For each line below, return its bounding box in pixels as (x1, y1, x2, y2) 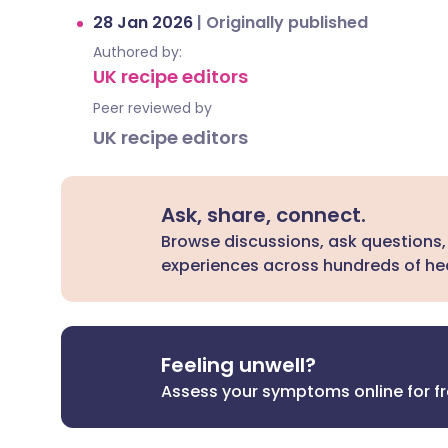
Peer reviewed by (93, 98, 212, 118)
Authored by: (93, 42, 182, 62)
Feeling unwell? (161, 351, 317, 379)
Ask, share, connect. (161, 201, 367, 229)
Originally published (206, 11, 368, 34)
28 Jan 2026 (93, 11, 197, 34)
